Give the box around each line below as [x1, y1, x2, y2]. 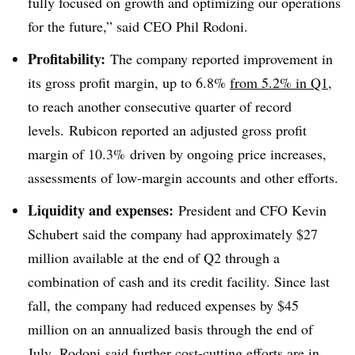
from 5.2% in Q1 [230, 72, 328, 92]
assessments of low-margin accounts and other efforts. [28, 167, 338, 187]
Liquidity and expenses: [28, 199, 178, 220]
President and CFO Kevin [178, 200, 326, 219]
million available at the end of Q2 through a [28, 247, 280, 267]
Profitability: [28, 48, 110, 69]
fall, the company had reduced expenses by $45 [28, 295, 299, 315]
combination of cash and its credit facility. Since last [28, 271, 330, 291]
